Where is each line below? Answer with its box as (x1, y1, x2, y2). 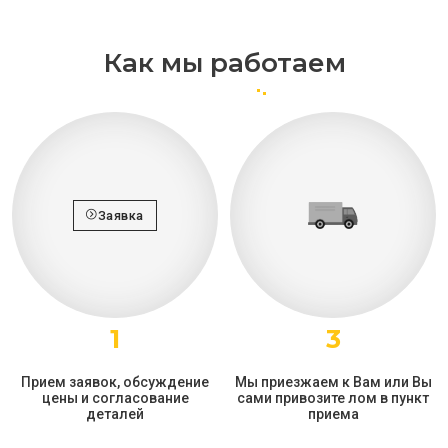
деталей (86, 406, 144, 423)
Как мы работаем (102, 47, 346, 80)
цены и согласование (41, 390, 189, 407)
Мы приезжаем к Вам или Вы (234, 374, 432, 391)
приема (307, 406, 359, 423)
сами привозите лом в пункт (237, 390, 429, 407)
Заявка (97, 207, 144, 223)
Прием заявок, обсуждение (21, 374, 209, 391)
